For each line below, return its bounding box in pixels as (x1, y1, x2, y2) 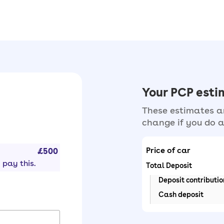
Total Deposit (146, 161, 192, 169)
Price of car (146, 145, 190, 155)
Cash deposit (158, 190, 203, 198)
